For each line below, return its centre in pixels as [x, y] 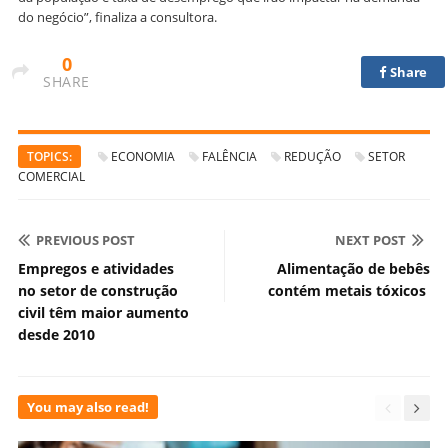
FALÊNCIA [229, 157]
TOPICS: [49, 157]
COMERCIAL [51, 177]
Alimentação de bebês [353, 269]
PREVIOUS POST [85, 240]
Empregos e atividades [96, 269]
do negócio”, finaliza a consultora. [117, 17]
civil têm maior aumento [103, 313]
